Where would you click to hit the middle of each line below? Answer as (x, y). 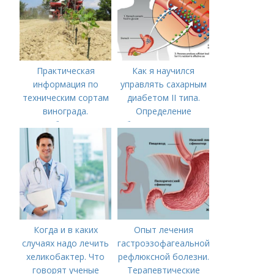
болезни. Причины (164, 124)
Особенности (66, 124)
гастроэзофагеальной (164, 243)
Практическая (65, 71)
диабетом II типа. (163, 98)
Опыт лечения (163, 230)
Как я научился (164, 71)
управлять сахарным (163, 84)
